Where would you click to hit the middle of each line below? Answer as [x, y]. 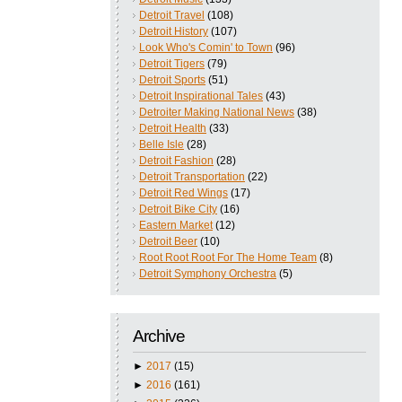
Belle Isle [162, 144]
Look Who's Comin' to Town [206, 47]
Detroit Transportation [192, 176]
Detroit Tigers [172, 63]
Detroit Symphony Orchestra [208, 273]
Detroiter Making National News [217, 112]
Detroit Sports [172, 79]
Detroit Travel [172, 15]
